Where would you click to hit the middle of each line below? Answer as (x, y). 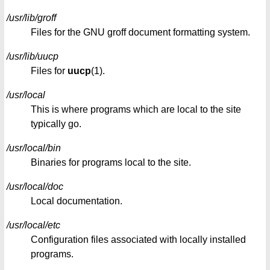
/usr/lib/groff (31, 18)
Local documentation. (77, 201)
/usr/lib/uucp (33, 57)
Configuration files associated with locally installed (138, 240)
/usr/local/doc (35, 187)
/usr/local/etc (33, 225)
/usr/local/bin (34, 148)
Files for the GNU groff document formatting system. (140, 33)
